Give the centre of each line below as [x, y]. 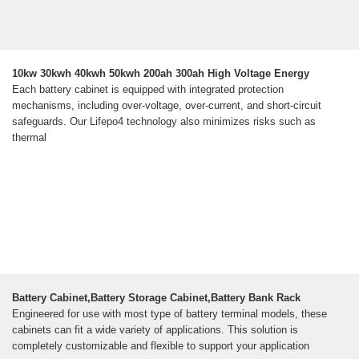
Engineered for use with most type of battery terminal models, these [169, 314]
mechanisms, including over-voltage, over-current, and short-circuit [167, 106]
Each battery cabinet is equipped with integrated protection [148, 90]
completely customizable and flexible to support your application [161, 346]
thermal [29, 138]
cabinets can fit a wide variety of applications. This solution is [155, 330]
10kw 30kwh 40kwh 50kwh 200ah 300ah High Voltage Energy [161, 74]
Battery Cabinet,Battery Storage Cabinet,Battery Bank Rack [156, 298]
